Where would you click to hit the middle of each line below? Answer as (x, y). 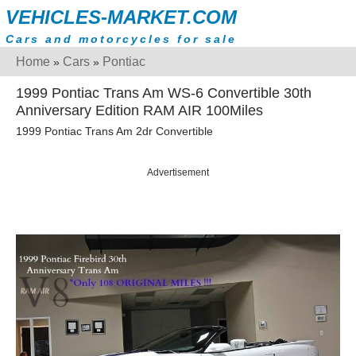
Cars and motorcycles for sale (121, 39)
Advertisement (178, 173)
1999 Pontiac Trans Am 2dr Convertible (114, 132)
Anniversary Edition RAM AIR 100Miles (139, 110)
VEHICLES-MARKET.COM (121, 17)
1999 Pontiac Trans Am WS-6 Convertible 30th (164, 93)
